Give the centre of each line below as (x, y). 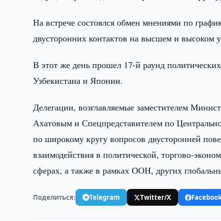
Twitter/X (156, 197)
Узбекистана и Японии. (78, 80)
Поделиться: (55, 197)
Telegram (105, 197)
